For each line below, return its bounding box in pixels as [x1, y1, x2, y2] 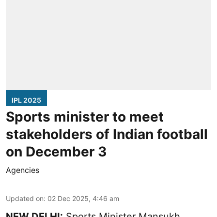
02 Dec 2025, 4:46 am [47, 194, 119, 202]
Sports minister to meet [6, 108, 164, 125]
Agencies [6, 165, 39, 175]
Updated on [6, 194, 44, 202]
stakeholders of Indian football [6, 125, 208, 142]
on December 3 [6, 143, 107, 160]
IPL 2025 [12, 95, 41, 104]
